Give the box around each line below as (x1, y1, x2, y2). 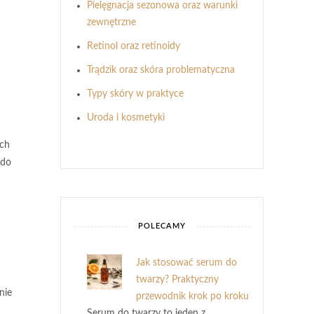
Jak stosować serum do (136, 258, 237, 268)
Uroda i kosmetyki (87, 113, 165, 123)
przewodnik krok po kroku (136, 292, 249, 301)
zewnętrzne (87, 18, 136, 27)
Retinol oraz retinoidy (87, 41, 180, 51)
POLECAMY (138, 222, 186, 230)
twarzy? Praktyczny (136, 275, 219, 285)
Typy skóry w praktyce (87, 89, 184, 99)
